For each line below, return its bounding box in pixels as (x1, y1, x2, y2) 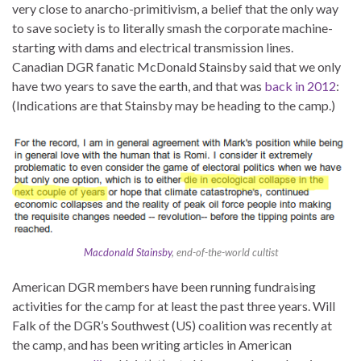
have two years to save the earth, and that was (12, 78, 264, 94)
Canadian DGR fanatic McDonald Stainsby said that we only (12, 59, 341, 75)
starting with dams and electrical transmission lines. (12, 39, 293, 56)
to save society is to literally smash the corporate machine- (12, 20, 333, 36)
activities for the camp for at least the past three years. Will (12, 298, 335, 314)
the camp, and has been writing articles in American (12, 337, 292, 353)
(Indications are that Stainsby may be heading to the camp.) (12, 98, 335, 114)
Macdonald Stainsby (83, 246, 172, 259)
